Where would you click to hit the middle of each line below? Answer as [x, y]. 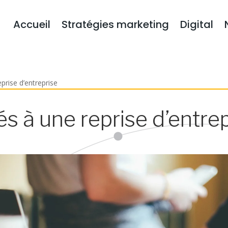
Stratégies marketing [115, 24]
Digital [196, 24]
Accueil [32, 24]
